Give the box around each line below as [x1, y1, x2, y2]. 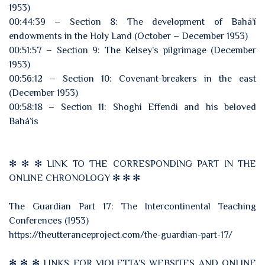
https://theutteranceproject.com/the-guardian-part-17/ [9, 230, 232, 240]
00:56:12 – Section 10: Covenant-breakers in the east [9, 73, 256, 84]
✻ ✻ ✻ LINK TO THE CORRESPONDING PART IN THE [9, 159, 256, 169]
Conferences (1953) [9, 215, 89, 226]
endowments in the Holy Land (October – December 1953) [9, 31, 248, 41]
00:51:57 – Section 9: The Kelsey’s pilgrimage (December [9, 45, 256, 56]
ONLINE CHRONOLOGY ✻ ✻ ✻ [9, 173, 140, 183]
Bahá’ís [9, 116, 38, 127]
